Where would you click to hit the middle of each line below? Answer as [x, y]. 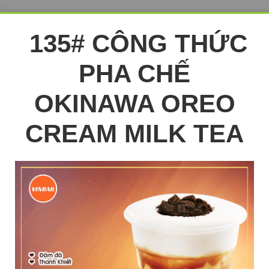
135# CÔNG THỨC [138, 44]
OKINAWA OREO [134, 104]
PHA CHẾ [134, 74]
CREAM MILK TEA [134, 134]
